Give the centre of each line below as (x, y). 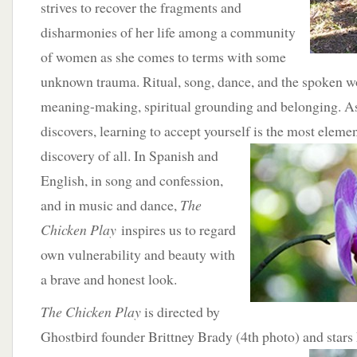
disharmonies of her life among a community (168, 32)
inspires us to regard (178, 229)
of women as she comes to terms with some (163, 57)
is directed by (180, 312)
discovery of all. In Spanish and (129, 155)
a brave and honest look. (109, 279)
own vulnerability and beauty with (138, 254)
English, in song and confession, (132, 180)
